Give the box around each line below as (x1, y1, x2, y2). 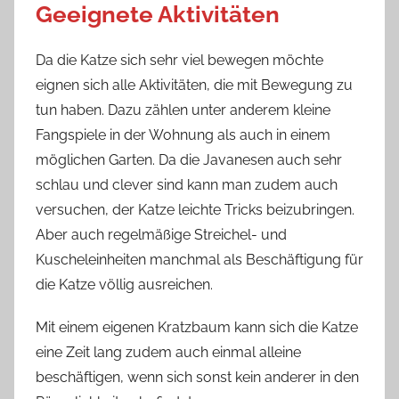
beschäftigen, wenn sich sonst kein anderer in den (36, 368, 359, 386)
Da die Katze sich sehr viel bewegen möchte (36, 51, 323, 69)
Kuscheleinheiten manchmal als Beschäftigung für (36, 250, 363, 268)
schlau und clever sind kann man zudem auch (36, 175, 338, 193)
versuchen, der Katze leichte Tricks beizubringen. (36, 200, 354, 218)
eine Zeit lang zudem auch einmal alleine (36, 343, 301, 361)
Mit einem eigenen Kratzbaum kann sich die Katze (36, 318, 358, 336)
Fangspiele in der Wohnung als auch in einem (36, 126, 330, 143)
